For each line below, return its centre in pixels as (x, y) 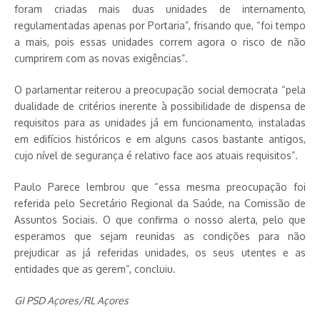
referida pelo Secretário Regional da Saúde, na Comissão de (160, 203)
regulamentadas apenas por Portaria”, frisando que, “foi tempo (160, 25)
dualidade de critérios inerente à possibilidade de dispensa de (160, 106)
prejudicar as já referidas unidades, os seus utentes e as (160, 252)
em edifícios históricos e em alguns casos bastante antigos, (160, 139)
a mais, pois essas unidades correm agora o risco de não (160, 42)
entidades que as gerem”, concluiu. (95, 269)
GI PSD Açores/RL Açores (71, 300)
